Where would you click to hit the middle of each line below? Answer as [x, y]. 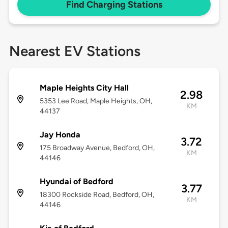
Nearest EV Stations [75, 51]
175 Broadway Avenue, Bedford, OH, [97, 148]
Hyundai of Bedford [76, 182]
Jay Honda [60, 135]
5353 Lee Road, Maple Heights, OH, [96, 101]
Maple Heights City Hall [84, 88]
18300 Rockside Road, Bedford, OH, [97, 195]
